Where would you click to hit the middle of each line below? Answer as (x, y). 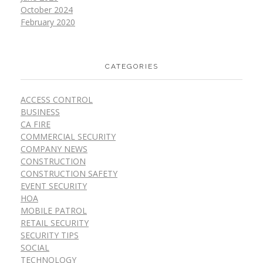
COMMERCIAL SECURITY (68, 136)
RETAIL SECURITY (55, 222)
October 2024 (47, 9)
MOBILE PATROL (54, 210)
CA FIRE (36, 124)
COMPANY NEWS (54, 149)
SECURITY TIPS (50, 235)
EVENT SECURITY (54, 186)
